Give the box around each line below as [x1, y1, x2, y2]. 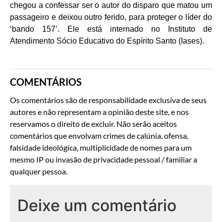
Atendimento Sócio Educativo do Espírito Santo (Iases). [10, 37, 204, 46]
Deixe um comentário [17, 195, 176, 215]
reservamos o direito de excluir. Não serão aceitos [10, 119, 177, 129]
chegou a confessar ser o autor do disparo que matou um [10, 1, 212, 10]
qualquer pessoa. [10, 166, 67, 176]
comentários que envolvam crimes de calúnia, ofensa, [10, 131, 188, 141]
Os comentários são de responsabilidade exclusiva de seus [10, 95, 207, 105]
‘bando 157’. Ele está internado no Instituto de [10, 25, 212, 34]
